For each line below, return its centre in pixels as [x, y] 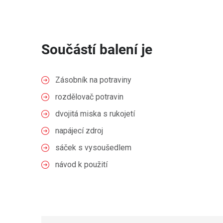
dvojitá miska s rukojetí [95, 114]
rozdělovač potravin [89, 97]
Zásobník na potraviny [93, 80]
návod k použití [81, 165]
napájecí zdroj [79, 131]
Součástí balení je [97, 50]
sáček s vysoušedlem [93, 148]
